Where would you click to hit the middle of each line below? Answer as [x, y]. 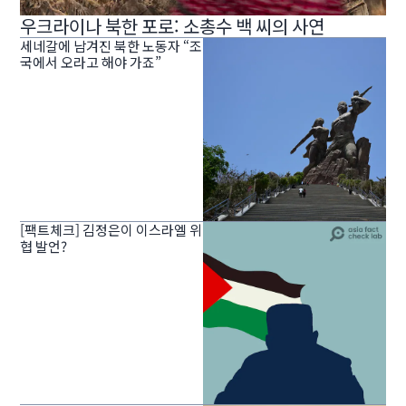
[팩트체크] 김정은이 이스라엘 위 [111, 229]
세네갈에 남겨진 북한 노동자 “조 [111, 46]
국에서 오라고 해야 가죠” [91, 63]
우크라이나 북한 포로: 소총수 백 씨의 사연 [173, 26]
